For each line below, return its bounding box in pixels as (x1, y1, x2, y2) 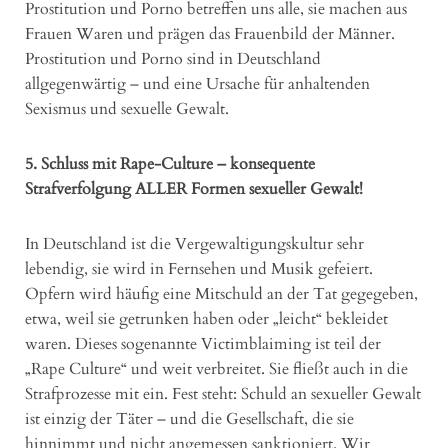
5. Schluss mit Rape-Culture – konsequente (25, 152, 315, 175)
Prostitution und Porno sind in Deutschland (25, 47, 321, 70)
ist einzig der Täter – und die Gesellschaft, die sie (25, 407, 354, 430)
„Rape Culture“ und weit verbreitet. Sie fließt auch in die (25, 357, 408, 380)
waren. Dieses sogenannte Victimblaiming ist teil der (25, 332, 381, 355)
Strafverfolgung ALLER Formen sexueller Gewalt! (25, 177, 363, 200)
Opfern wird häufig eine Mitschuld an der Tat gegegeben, (25, 282, 418, 305)
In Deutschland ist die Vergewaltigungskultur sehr (25, 232, 364, 255)
